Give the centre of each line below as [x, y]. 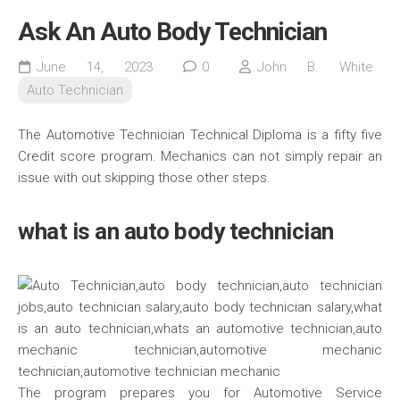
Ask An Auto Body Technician [172, 32]
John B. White [315, 67]
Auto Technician [75, 91]
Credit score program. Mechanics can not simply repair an [200, 157]
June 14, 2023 [95, 67]
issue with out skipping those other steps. [144, 178]
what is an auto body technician [176, 232]
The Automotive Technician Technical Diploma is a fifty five [200, 135]
